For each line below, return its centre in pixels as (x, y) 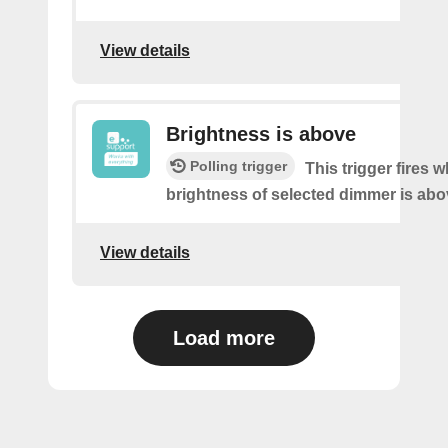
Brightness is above (261, 134)
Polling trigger (238, 166)
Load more (224, 338)
